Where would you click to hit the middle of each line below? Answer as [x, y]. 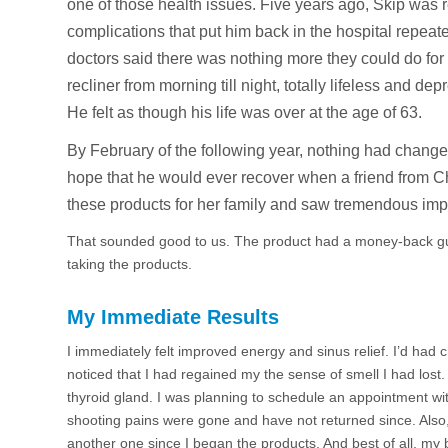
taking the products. [129, 264]
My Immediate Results [173, 317]
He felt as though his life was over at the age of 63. [244, 112]
